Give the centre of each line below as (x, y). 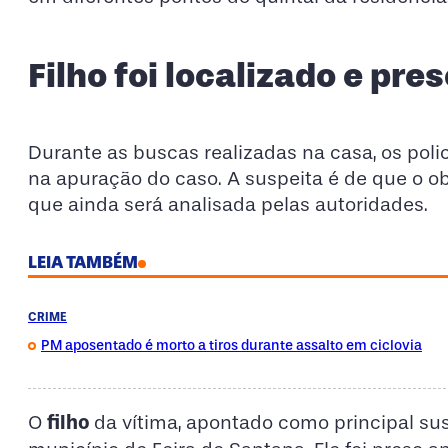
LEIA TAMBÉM (83, 262)
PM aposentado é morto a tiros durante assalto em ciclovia (231, 345)
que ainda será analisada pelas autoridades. (228, 204)
